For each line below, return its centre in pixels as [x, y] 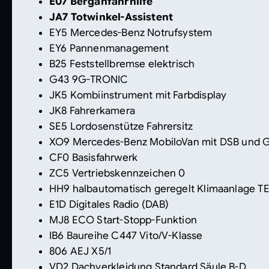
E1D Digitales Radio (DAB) [109, 204]
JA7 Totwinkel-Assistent [111, 17]
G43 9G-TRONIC [89, 79]
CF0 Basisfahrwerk [94, 157]
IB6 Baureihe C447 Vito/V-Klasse [126, 235]
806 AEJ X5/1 [80, 251]
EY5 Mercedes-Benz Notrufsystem [131, 32]
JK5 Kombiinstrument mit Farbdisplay [138, 95]
